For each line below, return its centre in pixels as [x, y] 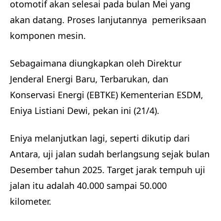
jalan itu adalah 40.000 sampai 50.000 [88, 186]
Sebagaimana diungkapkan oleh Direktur [96, 63]
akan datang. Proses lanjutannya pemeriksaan [108, 20]
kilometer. [32, 202]
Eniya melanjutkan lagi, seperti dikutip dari [100, 138]
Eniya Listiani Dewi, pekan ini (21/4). [86, 111]
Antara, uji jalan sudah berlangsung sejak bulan [110, 154]
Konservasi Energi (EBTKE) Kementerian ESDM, [107, 95]
